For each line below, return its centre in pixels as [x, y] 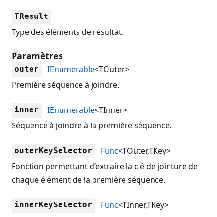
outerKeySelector [53, 150]
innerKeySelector [53, 204]
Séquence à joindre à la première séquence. [92, 125]
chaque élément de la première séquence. [88, 179]
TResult [31, 16]
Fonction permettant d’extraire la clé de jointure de [105, 166]
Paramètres [37, 55]
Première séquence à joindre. [65, 85]
